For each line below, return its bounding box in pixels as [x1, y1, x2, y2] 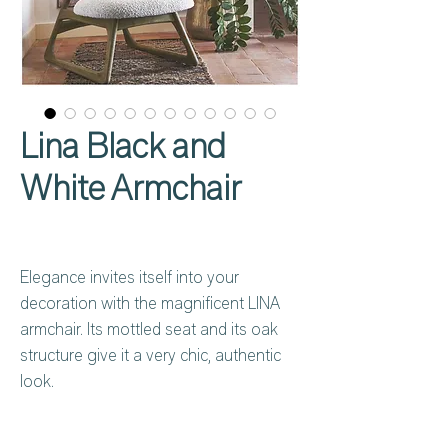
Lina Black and [20, 126, 226, 166]
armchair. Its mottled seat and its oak [20, 320, 278, 339]
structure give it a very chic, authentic [20, 346, 281, 365]
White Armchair [20, 168, 241, 208]
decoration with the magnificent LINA [20, 294, 280, 313]
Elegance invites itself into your [20, 268, 239, 287]
